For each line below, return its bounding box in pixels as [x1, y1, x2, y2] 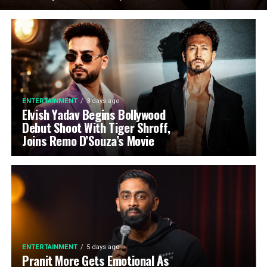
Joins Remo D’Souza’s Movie [22, 131, 154, 150]
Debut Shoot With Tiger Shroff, [22, 118, 170, 136]
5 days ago [86, 243, 120, 251]
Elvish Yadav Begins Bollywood [22, 105, 166, 123]
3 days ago [86, 97, 120, 105]
